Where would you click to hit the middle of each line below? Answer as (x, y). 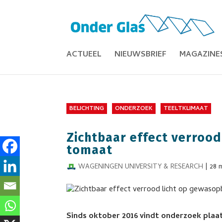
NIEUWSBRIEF (141, 55)
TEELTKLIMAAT (186, 109)
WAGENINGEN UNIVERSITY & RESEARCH (141, 167)
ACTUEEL (84, 55)
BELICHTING (87, 109)
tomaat (90, 150)
